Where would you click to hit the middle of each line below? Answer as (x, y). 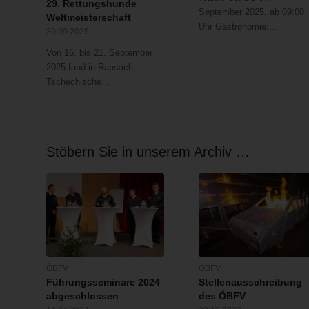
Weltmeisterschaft (89, 18)
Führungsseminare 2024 (103, 282)
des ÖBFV (222, 296)
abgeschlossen (82, 296)
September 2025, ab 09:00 (251, 12)
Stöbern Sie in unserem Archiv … (148, 151)
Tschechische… (78, 82)
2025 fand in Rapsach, (91, 68)
